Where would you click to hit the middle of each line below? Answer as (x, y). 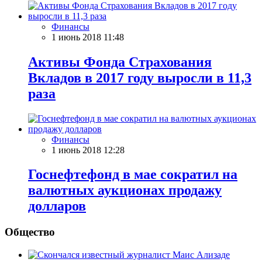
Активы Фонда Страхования (120, 62)
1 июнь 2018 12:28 (88, 150)
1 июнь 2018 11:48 (88, 37)
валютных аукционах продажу (125, 190)
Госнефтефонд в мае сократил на (133, 175)
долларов (57, 206)
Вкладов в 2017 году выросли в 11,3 (140, 77)
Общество (30, 232)
